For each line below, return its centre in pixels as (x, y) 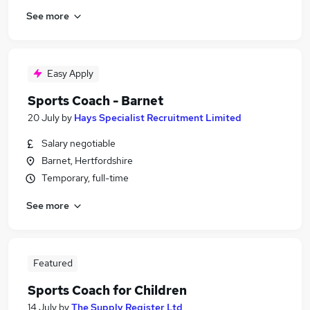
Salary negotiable (79, 143)
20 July (44, 118)
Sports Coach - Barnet (95, 101)
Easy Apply (70, 73)
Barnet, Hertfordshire (87, 161)
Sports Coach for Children (107, 290)
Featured (53, 263)
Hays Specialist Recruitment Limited (158, 118)
